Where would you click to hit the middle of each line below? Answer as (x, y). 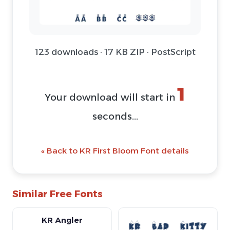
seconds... (115, 116)
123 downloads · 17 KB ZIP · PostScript (115, 52)
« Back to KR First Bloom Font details (115, 150)
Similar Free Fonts (57, 194)
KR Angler (62, 220)
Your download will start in (111, 97)
